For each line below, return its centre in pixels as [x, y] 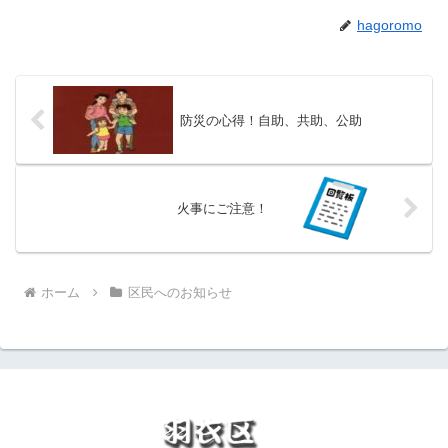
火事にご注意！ [223, 208]
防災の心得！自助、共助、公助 [270, 120]
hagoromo [389, 25]
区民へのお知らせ [179, 292]
